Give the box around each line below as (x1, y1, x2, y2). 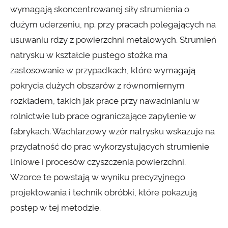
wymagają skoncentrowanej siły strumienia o (10, 4, 189, 15)
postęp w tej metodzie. (10, 203, 101, 213)
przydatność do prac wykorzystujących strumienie (10, 141, 209, 152)
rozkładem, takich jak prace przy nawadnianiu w (10, 96, 199, 106)
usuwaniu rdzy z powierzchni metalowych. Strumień (10, 35, 216, 45)
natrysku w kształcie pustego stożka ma (10, 50, 167, 61)
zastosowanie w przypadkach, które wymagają (10, 65, 195, 76)
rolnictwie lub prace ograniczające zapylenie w (10, 111, 196, 122)
